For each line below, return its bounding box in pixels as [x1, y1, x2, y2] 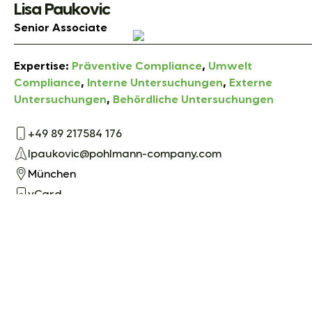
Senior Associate [14, 22, 107, 34]
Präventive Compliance [72, 61, 202, 72]
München [28, 169, 76, 181]
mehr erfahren [28, 223, 116, 236]
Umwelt [208, 61, 252, 72]
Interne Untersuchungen [87, 77, 223, 89]
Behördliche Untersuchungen [113, 94, 274, 106]
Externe [229, 77, 272, 89]
